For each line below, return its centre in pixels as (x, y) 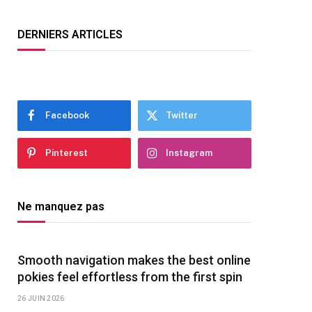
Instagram (189, 153)
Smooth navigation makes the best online (134, 260)
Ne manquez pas (61, 206)
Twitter (182, 115)
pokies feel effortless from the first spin (130, 277)
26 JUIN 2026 (41, 298)
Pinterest (67, 153)
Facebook (68, 115)
